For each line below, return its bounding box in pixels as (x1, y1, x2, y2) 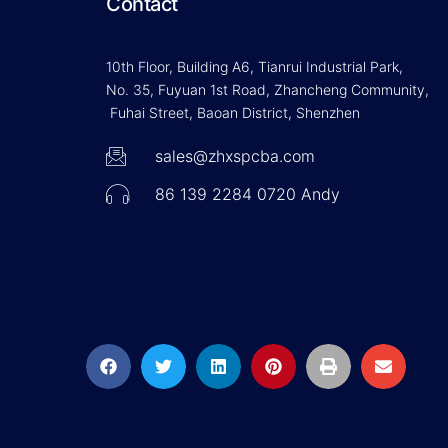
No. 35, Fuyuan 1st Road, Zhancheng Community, (106, 81, 429, 99)
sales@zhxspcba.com (155, 146, 315, 167)
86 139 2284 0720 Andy (155, 184, 340, 205)
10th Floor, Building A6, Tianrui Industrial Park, (106, 58, 407, 76)
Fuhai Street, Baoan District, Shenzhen (106, 104, 360, 122)
